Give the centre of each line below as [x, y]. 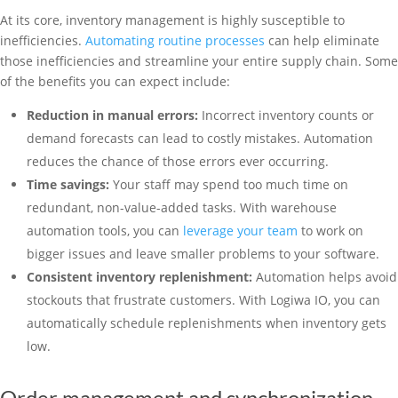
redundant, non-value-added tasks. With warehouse [182, 207]
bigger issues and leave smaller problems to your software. [203, 254]
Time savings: [70, 184]
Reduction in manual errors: [114, 115]
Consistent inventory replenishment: [141, 277]
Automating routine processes [173, 40]
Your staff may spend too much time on [231, 184]
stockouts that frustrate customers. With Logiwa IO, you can [203, 300]
